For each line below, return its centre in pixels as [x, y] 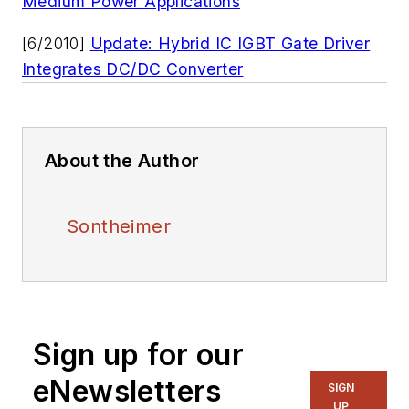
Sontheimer [119, 226]
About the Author [122, 160]
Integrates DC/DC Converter [133, 68]
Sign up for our [138, 354]
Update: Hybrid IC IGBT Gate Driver [230, 43]
